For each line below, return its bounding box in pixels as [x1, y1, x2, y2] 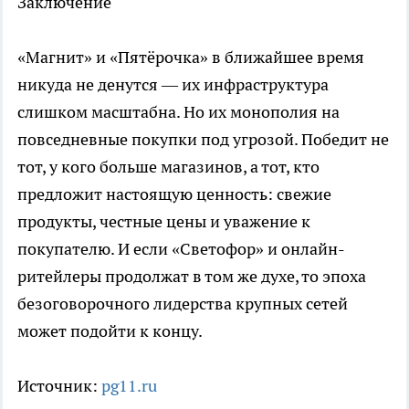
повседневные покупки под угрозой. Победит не [17, 128, 389, 150]
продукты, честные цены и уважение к [17, 210, 310, 232]
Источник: [17, 374, 101, 396]
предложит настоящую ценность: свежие [17, 183, 331, 204]
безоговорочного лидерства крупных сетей [17, 292, 348, 314]
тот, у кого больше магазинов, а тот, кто [17, 155, 320, 177]
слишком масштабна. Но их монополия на [17, 100, 340, 122]
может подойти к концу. [17, 320, 203, 341]
